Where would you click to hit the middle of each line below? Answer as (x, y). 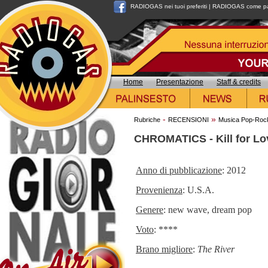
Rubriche (147, 120)
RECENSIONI (188, 120)
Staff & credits (239, 82)
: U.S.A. (198, 190)
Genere (150, 209)
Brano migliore (164, 249)
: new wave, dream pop (208, 209)
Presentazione (180, 82)
